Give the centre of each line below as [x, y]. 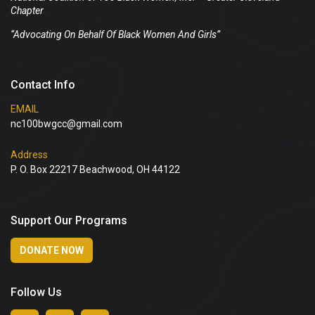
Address [29, 155]
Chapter [27, 11]
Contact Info [43, 85]
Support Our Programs [69, 221]
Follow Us [36, 292]
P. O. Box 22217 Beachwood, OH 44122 [95, 170]
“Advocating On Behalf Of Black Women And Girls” [115, 35]
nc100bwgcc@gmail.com [66, 124]
